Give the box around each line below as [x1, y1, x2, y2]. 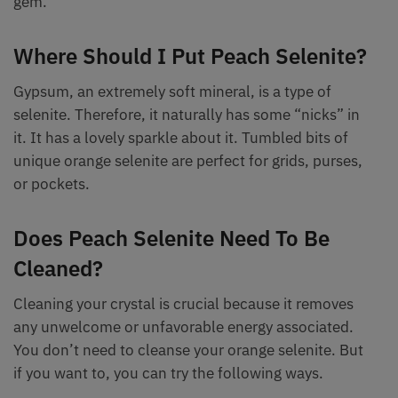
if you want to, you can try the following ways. [13, 363, 323, 384]
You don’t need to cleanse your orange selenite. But [13, 340, 363, 361]
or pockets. [13, 174, 90, 195]
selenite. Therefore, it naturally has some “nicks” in [13, 105, 360, 125]
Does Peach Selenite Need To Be [13, 224, 330, 253]
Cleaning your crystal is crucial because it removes [13, 294, 354, 314]
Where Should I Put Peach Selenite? [13, 42, 367, 71]
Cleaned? [13, 254, 103, 283]
